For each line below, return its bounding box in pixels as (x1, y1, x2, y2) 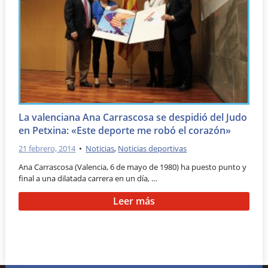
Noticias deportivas (118, 142, 187, 154)
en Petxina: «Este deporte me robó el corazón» (19, 123, 232, 137)
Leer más (112, 194, 155, 208)
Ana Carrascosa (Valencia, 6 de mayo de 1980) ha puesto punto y (19, 162, 247, 173)
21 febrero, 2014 (19, 142, 76, 154)
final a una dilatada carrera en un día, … (19, 173, 158, 184)
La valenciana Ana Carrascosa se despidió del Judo (19, 110, 248, 124)
